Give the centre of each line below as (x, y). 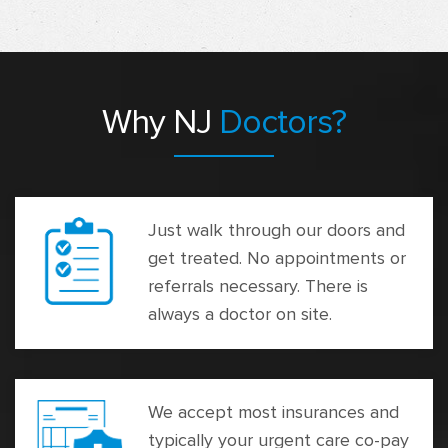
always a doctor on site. (240, 314)
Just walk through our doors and (276, 230)
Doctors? (282, 122)
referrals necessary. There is (258, 286)
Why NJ (160, 122)
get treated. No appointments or (277, 258)
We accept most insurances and (273, 412)
